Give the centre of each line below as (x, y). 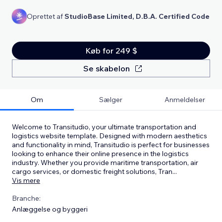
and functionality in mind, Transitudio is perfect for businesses (111, 144)
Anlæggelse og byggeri (50, 209)
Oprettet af (46, 16)
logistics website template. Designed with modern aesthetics (110, 136)
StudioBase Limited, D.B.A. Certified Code (137, 16)
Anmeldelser (185, 99)
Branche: (26, 198)
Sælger (111, 99)
